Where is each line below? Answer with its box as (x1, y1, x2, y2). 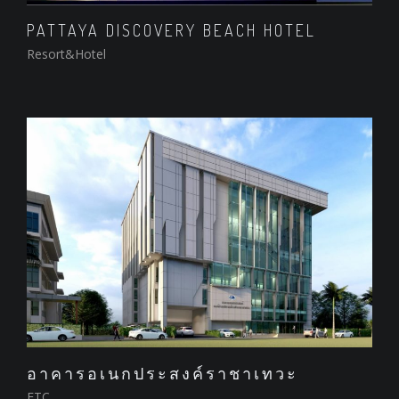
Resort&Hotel (27, 45, 106, 63)
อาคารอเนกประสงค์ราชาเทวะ (27, 363, 298, 384)
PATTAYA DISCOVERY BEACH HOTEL (27, 20, 316, 41)
